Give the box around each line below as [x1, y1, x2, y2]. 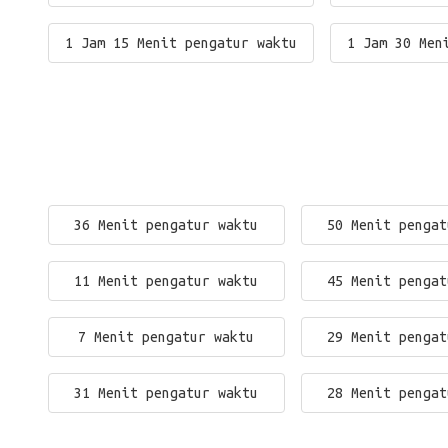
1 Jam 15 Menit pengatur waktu [65, 35, 297, 51]
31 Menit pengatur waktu [74, 385, 259, 401]
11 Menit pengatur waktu [74, 273, 259, 289]
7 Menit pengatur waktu [78, 329, 255, 345]
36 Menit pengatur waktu [74, 217, 259, 233]
